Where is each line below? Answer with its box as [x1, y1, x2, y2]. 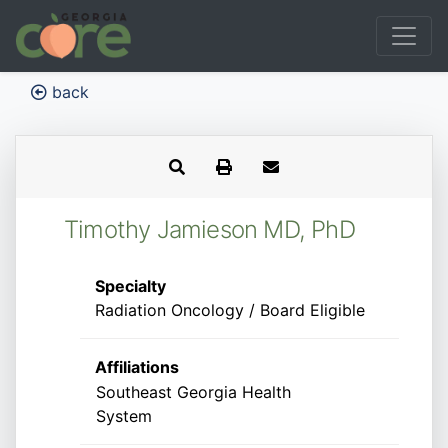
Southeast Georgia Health [96, 382, 291, 402]
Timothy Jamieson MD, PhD [64, 215, 355, 244]
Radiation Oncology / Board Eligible [95, 300, 365, 320]
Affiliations [95, 357, 179, 377]
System [96, 406, 152, 426]
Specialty [95, 276, 166, 296]
